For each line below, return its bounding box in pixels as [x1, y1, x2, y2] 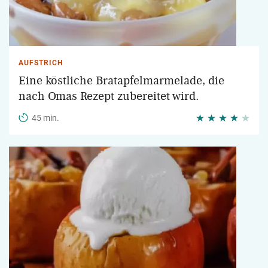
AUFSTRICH [19, 59, 63, 67]
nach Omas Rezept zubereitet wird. [19, 90, 199, 102]
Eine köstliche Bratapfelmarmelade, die [19, 75, 224, 87]
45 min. [32, 113, 59, 123]
